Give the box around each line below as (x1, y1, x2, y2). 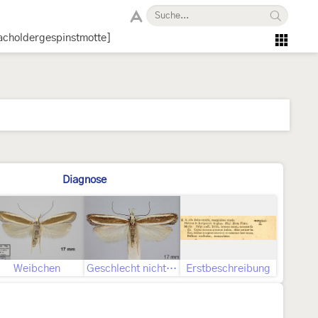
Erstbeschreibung (186, 263, 270, 274)
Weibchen (13, 263, 60, 274)
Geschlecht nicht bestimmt (166, 263, 177, 274)
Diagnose (62, 175, 106, 185)
